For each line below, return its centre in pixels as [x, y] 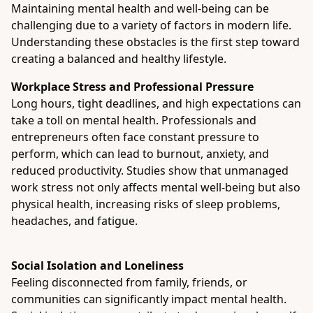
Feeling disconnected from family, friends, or [129, 282]
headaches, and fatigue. [74, 221]
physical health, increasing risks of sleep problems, [146, 204]
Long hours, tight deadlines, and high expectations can [156, 103]
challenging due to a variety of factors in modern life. [151, 25]
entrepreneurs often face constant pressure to [135, 137]
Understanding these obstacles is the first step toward [155, 42]
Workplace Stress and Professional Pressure [132, 87]
